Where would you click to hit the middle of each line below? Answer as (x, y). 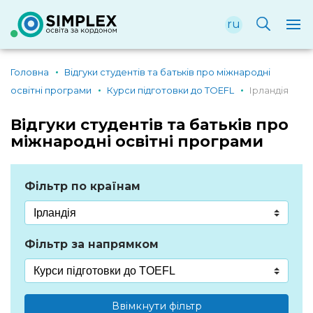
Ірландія (269, 90)
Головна (30, 72)
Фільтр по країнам (82, 186)
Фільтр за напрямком (92, 244)
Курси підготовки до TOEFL (171, 90)
